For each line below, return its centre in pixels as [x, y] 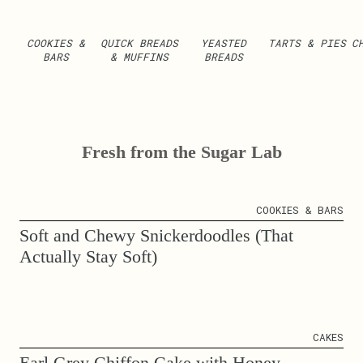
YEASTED [223, 43]
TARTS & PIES [307, 43]
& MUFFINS [140, 56]
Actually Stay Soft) [88, 256]
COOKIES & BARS [300, 209]
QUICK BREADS [140, 43]
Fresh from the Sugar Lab [181, 152]
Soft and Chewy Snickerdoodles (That [156, 235]
